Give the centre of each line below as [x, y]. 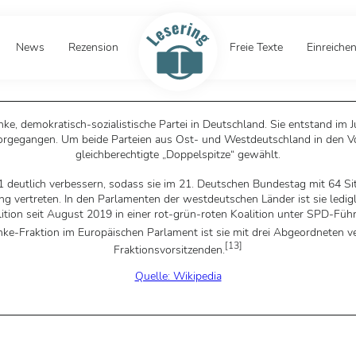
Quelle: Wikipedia [178, 276]
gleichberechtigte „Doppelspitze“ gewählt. [178, 155]
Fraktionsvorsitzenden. [169, 250]
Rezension [93, 47]
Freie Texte [256, 47]
